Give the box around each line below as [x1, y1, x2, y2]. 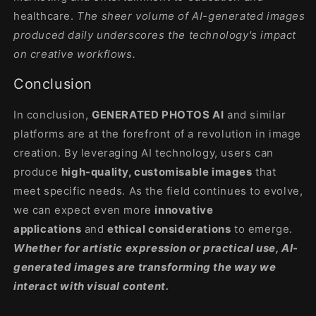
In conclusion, [13, 107, 89, 121]
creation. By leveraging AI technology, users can [13, 145, 274, 159]
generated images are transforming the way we [13, 260, 276, 274]
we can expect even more [13, 202, 152, 217]
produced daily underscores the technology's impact [13, 28, 297, 42]
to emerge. [234, 221, 293, 236]
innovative [154, 202, 214, 217]
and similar [227, 107, 286, 121]
